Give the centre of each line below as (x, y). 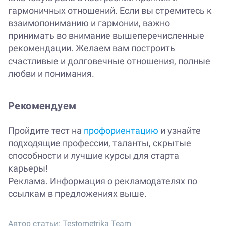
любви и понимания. (51, 74)
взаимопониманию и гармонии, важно (89, 23)
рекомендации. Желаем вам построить (92, 48)
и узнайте (180, 131)
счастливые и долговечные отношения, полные (109, 61)
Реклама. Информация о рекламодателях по (103, 181)
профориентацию (121, 131)
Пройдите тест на (46, 131)
